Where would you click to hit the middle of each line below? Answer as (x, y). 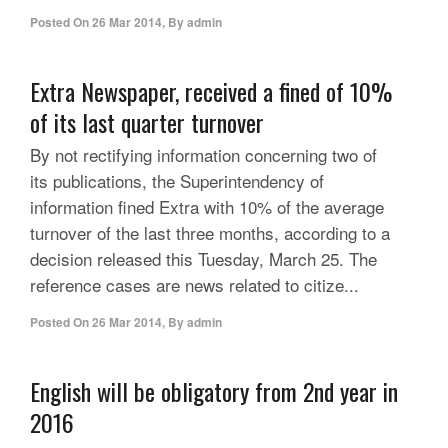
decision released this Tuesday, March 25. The (203, 258)
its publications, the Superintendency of (177, 180)
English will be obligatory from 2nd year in (214, 391)
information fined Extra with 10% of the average (207, 206)
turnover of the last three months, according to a (210, 232)
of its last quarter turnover (147, 122)
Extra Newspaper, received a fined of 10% (211, 91)
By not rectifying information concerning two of (203, 154)
